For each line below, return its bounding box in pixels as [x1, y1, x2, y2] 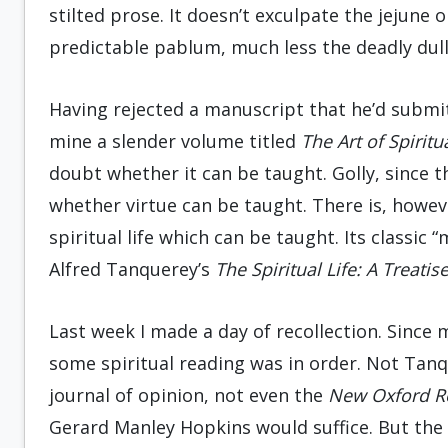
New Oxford [328, 383, 429, 407]
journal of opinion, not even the [49, 383, 328, 407]
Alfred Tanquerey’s [49, 257, 215, 281]
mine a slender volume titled [49, 129, 301, 153]
